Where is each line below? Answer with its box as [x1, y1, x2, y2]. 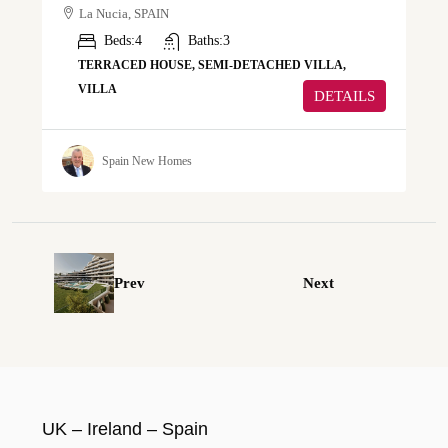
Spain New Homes [102, 153, 192, 168]
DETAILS [314, 88, 375, 105]
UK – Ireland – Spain [42, 419, 208, 440]
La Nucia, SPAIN [79, 6, 169, 22]
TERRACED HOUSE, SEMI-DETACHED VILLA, [78, 58, 346, 73]
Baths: [188, 33, 223, 49]
